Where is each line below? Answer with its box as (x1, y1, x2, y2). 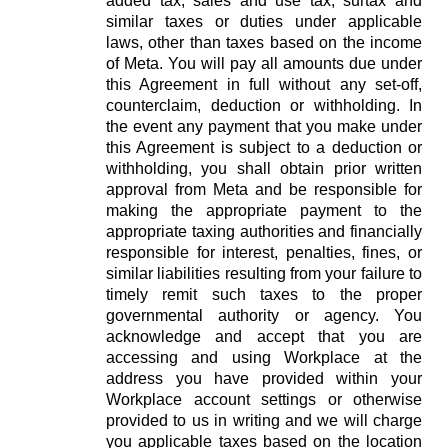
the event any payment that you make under (106, 118, 422, 135)
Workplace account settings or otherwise (106, 391, 422, 408)
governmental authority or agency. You (106, 307, 422, 324)
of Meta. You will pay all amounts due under (106, 55, 422, 72)
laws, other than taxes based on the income (106, 34, 422, 51)
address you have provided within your (106, 370, 422, 387)
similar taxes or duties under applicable (106, 13, 422, 30)
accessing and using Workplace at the (106, 349, 422, 366)
